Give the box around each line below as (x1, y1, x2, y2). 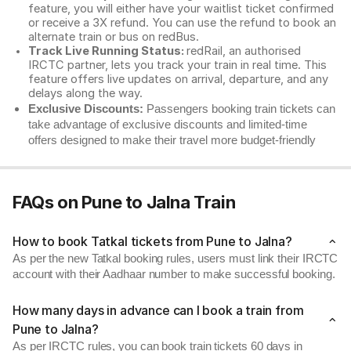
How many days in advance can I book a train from (13, 302, 304, 318)
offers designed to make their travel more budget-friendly (28, 134, 316, 147)
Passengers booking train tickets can (143, 103, 335, 115)
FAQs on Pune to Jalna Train (13, 192, 236, 212)
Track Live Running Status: (28, 44, 186, 58)
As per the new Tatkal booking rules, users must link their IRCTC (13, 252, 338, 265)
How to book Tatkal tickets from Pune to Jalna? (13, 233, 292, 249)
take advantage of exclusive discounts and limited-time (28, 118, 307, 131)
